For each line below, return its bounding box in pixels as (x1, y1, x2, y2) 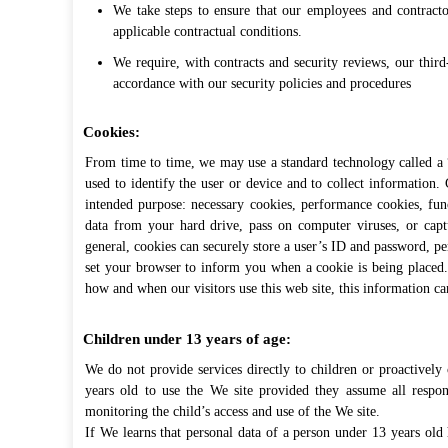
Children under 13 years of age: (83, 331, 291, 347)
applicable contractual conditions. (113, 24, 302, 39)
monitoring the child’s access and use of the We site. (85, 404, 380, 419)
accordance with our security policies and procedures (113, 76, 411, 91)
